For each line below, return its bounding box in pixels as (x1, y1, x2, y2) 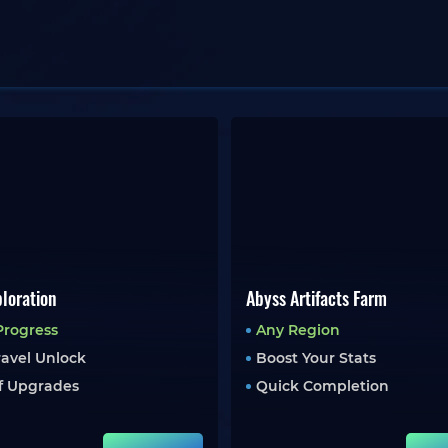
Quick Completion (255, 377, 389, 395)
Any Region (255, 321, 340, 339)
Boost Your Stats (255, 349, 376, 367)
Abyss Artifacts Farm (245, 285, 387, 311)
